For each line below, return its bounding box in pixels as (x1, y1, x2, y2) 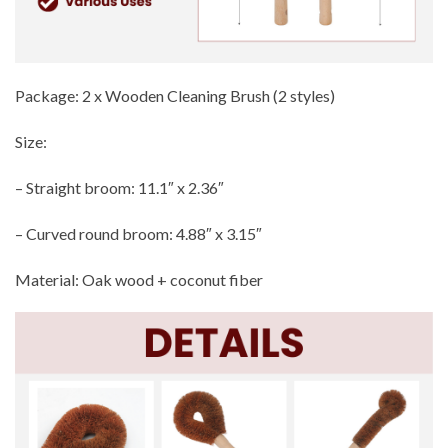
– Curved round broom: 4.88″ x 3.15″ (15, 223, 262, 243)
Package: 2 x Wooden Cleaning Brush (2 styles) (15, 86, 335, 106)
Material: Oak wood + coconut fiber (15, 269, 263, 289)
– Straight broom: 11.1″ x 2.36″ (15, 177, 224, 197)
